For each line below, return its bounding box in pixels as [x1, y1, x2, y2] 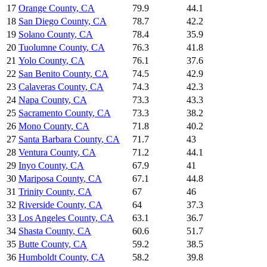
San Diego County [18, 16, 88, 27]
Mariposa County [18, 173, 83, 184]
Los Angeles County [18, 213, 95, 223]
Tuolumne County [18, 42, 86, 53]
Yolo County [18, 55, 66, 66]
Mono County [18, 121, 71, 132]
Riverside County [18, 200, 84, 210]
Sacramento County [18, 108, 92, 119]
